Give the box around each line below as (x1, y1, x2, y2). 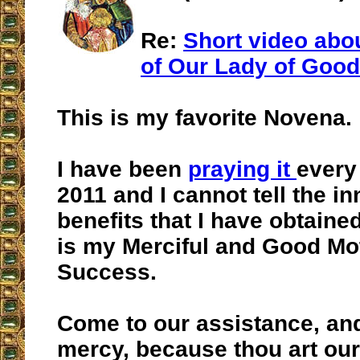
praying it (188, 157, 297, 182)
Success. (57, 260, 157, 285)
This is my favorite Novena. (57, 105, 352, 131)
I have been (57, 157, 188, 182)
